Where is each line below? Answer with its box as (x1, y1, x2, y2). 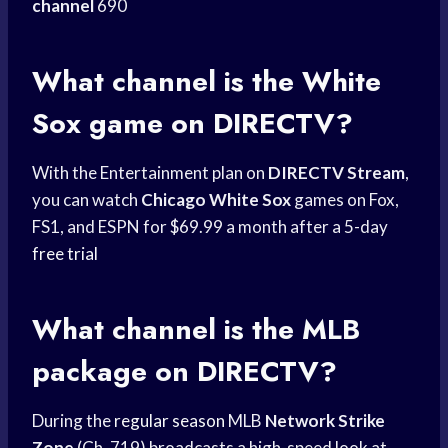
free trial (32, 243, 98, 265)
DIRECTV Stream (268, 162, 405, 184)
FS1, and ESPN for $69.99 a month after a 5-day (32, 216, 388, 238)
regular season (114, 410, 225, 432)
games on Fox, (291, 189, 399, 211)
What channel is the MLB (32, 309, 360, 351)
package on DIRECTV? (32, 351, 337, 393)
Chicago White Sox (141, 189, 291, 211)
